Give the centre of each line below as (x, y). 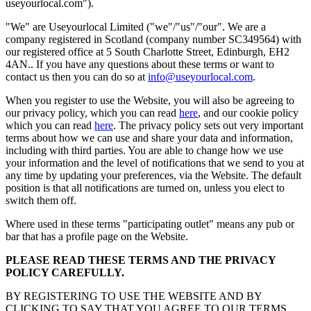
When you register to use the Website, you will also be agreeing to (150, 100)
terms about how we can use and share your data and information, (149, 137)
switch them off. (41, 200)
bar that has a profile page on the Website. (97, 236)
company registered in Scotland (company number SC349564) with (153, 39)
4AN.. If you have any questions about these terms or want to (140, 64)
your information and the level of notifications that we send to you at (155, 162)
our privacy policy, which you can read (92, 112)
